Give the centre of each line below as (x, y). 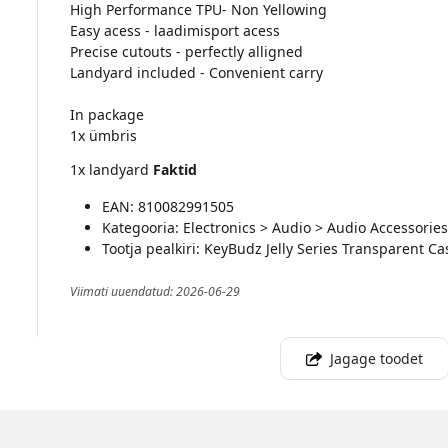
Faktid (174, 170)
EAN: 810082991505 (167, 207)
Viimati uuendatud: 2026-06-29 (154, 292)
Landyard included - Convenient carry (196, 73)
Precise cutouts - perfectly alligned (186, 52)
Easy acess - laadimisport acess (174, 31)
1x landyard (111, 170)
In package (106, 115)
